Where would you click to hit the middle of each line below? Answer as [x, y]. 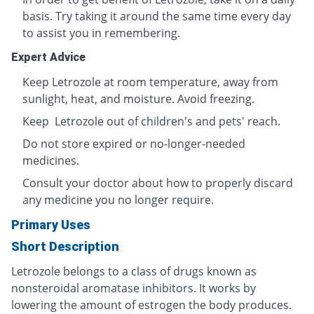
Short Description [65, 246]
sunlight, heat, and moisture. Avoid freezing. [138, 98]
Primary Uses [51, 224]
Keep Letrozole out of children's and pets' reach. [151, 121]
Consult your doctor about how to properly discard [158, 183]
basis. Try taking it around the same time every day [157, 16]
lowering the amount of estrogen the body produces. [151, 305]
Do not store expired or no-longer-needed [134, 143]
